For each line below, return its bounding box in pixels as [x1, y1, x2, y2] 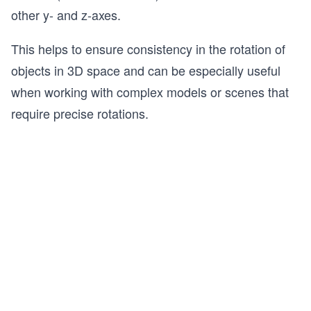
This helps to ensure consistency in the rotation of [11, 39, 285, 58]
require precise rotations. [11, 103, 149, 122]
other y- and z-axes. [11, 5, 121, 24]
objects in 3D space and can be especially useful [11, 60, 280, 79]
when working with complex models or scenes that [11, 82, 289, 101]
